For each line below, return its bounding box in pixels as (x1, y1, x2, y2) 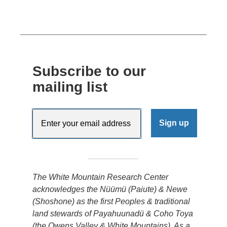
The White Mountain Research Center (32, 172, 168, 181)
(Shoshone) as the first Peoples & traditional (32, 197, 190, 206)
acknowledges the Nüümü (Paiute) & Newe (32, 184, 187, 194)
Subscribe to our (32, 63, 146, 79)
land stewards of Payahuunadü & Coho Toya (32, 209, 193, 218)
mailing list (32, 79, 107, 95)
